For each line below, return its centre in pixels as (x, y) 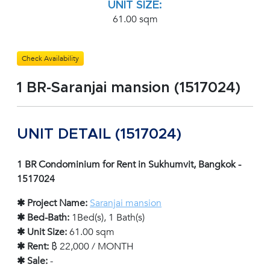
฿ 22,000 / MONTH (91, 247)
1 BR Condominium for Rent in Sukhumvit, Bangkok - (129, 165)
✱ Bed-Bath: (43, 218)
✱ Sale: (32, 261)
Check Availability (50, 59)
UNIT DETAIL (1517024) (99, 135)
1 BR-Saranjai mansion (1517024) (129, 88)
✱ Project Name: (52, 203)
